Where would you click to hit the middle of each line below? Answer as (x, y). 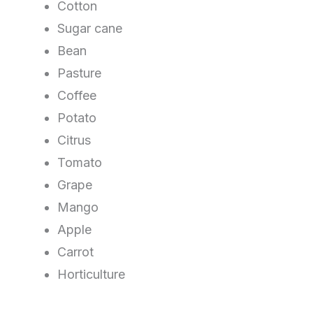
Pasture (79, 73)
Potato (77, 118)
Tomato (80, 162)
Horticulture (91, 274)
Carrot (75, 252)
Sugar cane (90, 28)
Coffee (77, 95)
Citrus (74, 140)
